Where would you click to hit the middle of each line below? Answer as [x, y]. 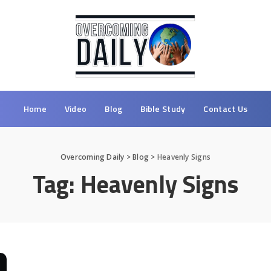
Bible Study [163, 108]
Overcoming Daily [92, 157]
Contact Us [226, 108]
